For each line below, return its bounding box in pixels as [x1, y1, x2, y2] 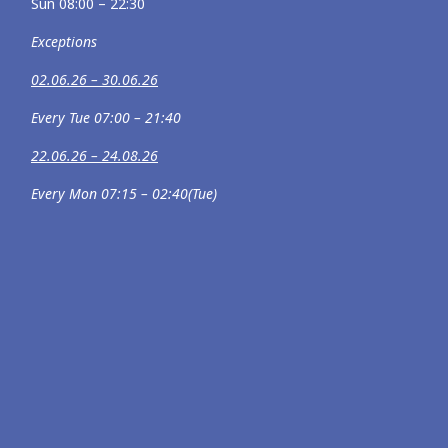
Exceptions [31, 32, 97, 51]
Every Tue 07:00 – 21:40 [31, 108, 181, 127]
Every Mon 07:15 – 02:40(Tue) [31, 184, 217, 203]
